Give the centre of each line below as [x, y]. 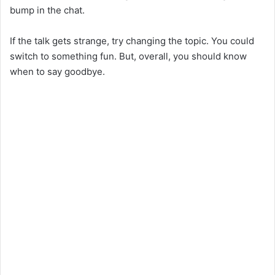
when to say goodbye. [57, 71]
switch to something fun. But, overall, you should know [128, 56]
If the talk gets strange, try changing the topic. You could [132, 41]
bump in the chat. [47, 10]
